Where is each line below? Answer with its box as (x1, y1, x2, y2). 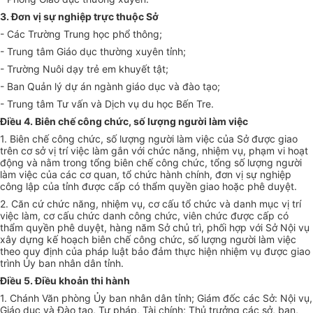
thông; (130, 28, 162, 41)
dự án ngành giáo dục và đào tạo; (65, 80, 220, 93)
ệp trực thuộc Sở (80, 10, 159, 23)
